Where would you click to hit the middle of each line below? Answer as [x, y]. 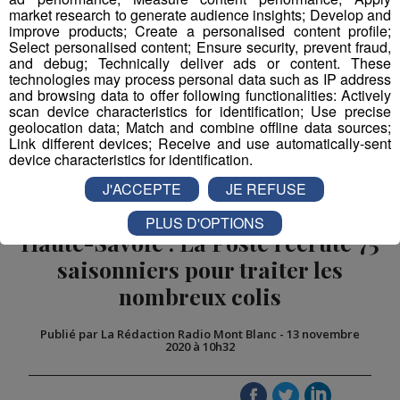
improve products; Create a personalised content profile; [200, 31]
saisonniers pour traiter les [200, 269]
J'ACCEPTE [142, 189]
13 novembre [323, 333]
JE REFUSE [266, 189]
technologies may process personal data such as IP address [200, 79]
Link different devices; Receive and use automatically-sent [200, 143]
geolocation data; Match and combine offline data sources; [200, 127]
